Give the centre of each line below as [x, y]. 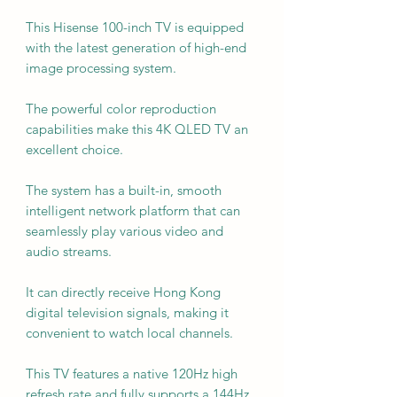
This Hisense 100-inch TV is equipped [135, 27]
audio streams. [69, 251]
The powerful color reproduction [121, 108]
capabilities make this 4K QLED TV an [137, 128]
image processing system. [101, 67]
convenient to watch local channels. [129, 332]
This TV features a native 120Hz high [132, 373]
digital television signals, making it [127, 312]
